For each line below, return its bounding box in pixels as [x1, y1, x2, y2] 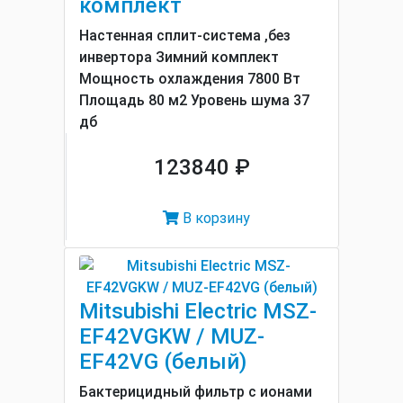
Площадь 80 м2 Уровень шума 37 [79, 92, 309, 109]
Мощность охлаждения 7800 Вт [79, 70, 300, 87]
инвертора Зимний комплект [79, 49, 279, 66]
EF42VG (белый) [79, 349, 246, 374]
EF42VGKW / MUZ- [79, 324, 264, 349]
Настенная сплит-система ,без [79, 27, 291, 44]
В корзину [179, 210, 250, 227]
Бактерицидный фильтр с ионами [79, 383, 312, 400]
